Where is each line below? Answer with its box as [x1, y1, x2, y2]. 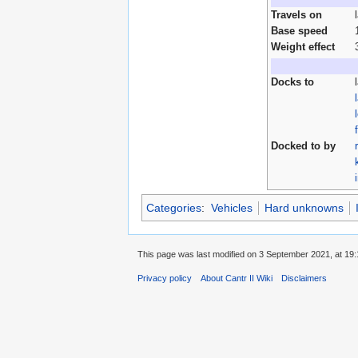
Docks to [271, 76, 314, 88]
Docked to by [271, 140, 336, 152]
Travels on [271, 9, 322, 21]
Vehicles [210, 201, 253, 214]
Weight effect [271, 41, 335, 53]
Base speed [271, 25, 328, 37]
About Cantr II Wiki [201, 273, 273, 284]
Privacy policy [137, 273, 192, 284]
